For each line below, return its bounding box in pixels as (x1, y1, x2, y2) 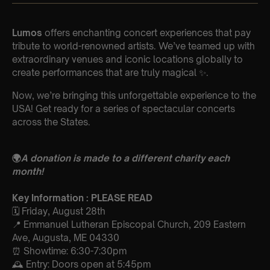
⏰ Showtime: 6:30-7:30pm (12, 245, 129, 257)
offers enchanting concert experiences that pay (42, 27, 251, 39)
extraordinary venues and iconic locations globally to (12, 53, 243, 65)
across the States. (12, 116, 90, 128)
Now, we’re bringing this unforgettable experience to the (12, 89, 256, 101)
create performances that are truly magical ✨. (12, 66, 209, 78)
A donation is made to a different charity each (21, 152, 230, 164)
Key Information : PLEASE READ (12, 192, 152, 204)
